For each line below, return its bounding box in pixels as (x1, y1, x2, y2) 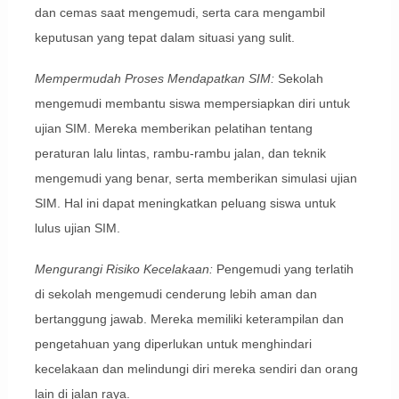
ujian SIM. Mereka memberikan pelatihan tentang (34, 121, 313, 136)
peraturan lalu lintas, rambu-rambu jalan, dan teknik (34, 146, 326, 161)
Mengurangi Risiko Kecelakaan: (34, 262, 213, 277)
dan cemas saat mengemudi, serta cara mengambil (34, 5, 325, 20)
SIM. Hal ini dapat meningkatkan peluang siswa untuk (34, 196, 336, 211)
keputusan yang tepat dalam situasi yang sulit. (34, 30, 295, 45)
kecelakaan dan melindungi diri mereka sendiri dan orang (34, 362, 358, 377)
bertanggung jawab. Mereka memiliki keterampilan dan (34, 312, 344, 327)
